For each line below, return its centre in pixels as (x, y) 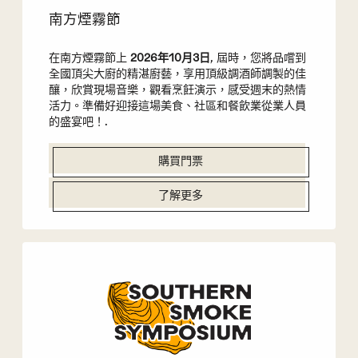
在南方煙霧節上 (89, 58)
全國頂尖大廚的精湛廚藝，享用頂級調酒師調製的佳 (177, 74)
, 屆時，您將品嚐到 (258, 58)
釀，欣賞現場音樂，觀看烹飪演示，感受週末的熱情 (177, 90)
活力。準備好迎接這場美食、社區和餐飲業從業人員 (177, 106)
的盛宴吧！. (78, 122)
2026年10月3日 (170, 58)
